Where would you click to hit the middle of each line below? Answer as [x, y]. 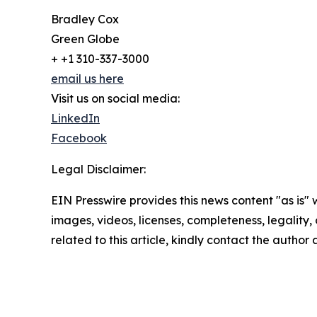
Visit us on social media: [115, 99]
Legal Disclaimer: [98, 169]
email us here [87, 79]
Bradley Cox [85, 19]
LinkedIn [75, 119]
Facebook [79, 138]
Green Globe [85, 39]
